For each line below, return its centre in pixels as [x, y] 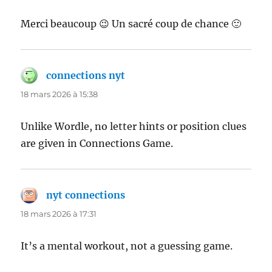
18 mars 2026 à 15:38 [59, 94]
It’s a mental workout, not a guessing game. [127, 246]
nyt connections [86, 195]
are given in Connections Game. [97, 143]
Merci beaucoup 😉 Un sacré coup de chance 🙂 [131, 23]
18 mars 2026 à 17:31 [59, 213]
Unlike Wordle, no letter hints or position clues [134, 126]
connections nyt [86, 75]
